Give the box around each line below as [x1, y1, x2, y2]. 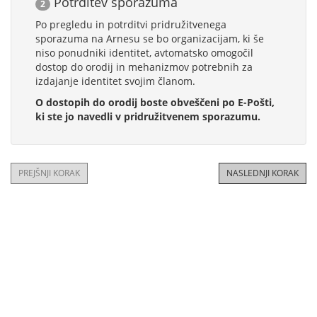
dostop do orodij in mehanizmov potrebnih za [35, 60, 253, 74]
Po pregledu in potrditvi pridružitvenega [35, 18, 226, 32]
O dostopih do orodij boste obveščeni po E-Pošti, [35, 96, 275, 110]
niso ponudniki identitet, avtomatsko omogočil [35, 46, 253, 60]
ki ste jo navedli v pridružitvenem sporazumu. [35, 110, 260, 124]
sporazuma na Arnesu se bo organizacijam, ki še [35, 32, 264, 46]
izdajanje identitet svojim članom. [35, 74, 195, 88]
